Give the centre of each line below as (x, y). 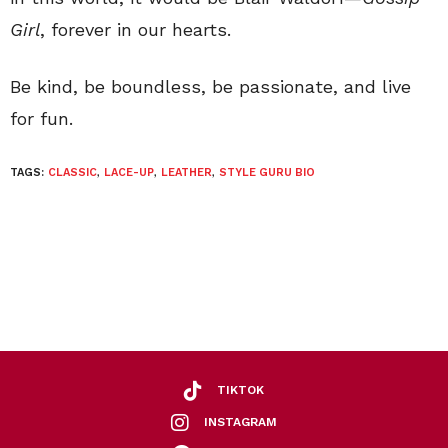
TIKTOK (240, 390)
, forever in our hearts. (135, 29)
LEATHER (186, 172)
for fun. (41, 118)
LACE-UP (129, 172)
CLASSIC (72, 172)
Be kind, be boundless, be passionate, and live (210, 86)
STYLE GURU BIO (267, 172)
